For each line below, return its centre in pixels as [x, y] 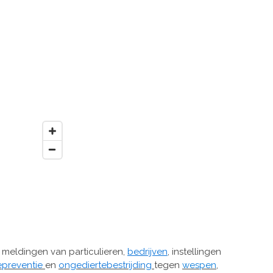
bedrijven [147, 251]
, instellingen [194, 251]
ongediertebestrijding [105, 265]
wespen [199, 265]
